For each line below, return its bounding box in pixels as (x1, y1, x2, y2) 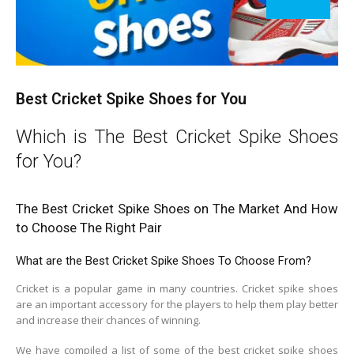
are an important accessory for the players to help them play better (16, 296, 338, 311)
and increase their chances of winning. (16, 312, 201, 327)
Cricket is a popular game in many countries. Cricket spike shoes (16, 281, 338, 296)
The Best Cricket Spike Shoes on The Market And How (16, 200, 338, 217)
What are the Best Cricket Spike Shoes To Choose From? (16, 253, 311, 268)
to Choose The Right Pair (16, 219, 162, 235)
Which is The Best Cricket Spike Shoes (16, 125, 338, 148)
